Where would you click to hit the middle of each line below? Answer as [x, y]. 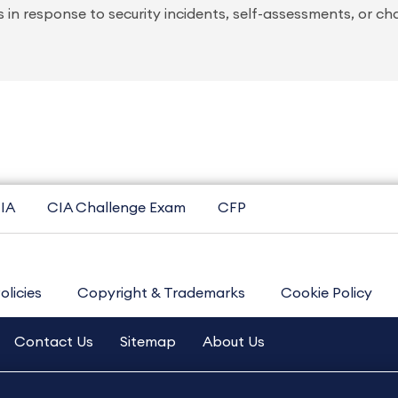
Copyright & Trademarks [161, 293]
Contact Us [54, 342]
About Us [234, 342]
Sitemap [148, 342]
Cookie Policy [326, 293]
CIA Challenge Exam [116, 208]
